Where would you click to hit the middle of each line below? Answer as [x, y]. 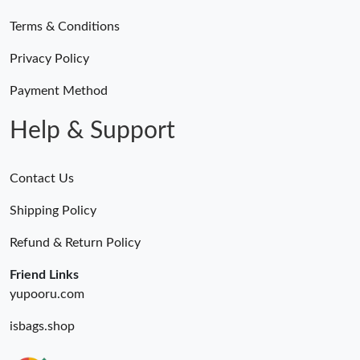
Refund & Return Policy [75, 243]
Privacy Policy [49, 59]
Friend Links [44, 275]
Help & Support [92, 131]
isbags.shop [42, 327]
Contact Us [42, 179]
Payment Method [59, 91]
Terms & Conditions [65, 27]
